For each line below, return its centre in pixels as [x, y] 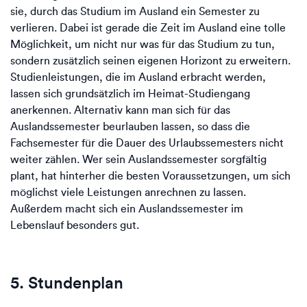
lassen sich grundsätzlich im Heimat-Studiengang [130, 94]
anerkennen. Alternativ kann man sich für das [120, 110]
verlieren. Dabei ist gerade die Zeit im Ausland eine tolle [148, 28]
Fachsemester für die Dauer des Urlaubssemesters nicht [147, 143]
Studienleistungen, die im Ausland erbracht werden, [138, 77]
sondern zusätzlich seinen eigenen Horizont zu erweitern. [150, 61]
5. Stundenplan [67, 283]
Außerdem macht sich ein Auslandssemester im [127, 209]
